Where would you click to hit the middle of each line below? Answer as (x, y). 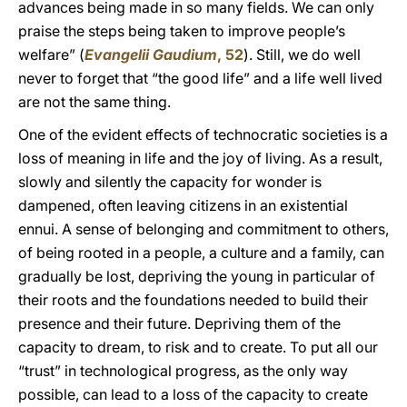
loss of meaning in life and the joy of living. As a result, (200, 158)
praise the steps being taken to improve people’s (182, 31)
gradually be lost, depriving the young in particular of (197, 276)
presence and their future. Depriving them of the (179, 323)
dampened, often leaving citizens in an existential (183, 205)
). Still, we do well (302, 55)
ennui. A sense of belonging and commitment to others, (203, 229)
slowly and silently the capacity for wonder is (170, 182)
